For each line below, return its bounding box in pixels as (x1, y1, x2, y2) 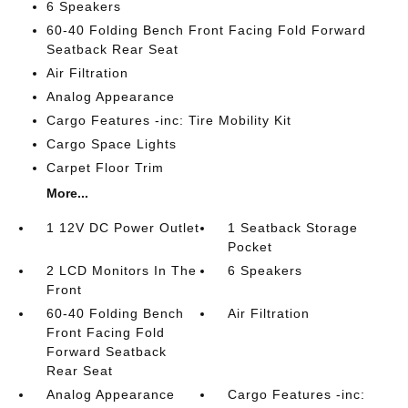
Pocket (228, 240, 273, 254)
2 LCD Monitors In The (46, 263, 197, 278)
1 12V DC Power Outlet (46, 220, 199, 235)
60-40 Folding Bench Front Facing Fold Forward (46, 23, 366, 37)
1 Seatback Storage (228, 220, 359, 235)
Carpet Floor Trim (46, 160, 164, 175)
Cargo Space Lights (46, 137, 177, 151)
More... (46, 186, 88, 200)
